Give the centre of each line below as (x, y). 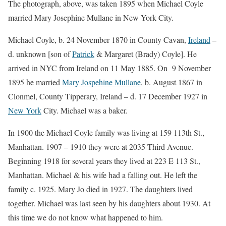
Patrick (83, 53)
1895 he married (35, 82)
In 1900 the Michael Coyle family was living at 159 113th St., (106, 132)
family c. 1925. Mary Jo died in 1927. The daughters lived (100, 189)
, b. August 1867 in (172, 82)
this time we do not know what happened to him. (86, 217)
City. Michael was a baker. (84, 110)
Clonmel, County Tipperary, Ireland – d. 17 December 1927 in (108, 96)
